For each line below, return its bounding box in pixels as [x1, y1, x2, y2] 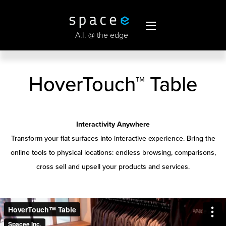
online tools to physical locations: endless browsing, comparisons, [10, 148, 216, 157]
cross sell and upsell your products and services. [36, 162, 190, 172]
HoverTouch [29, 72, 136, 97]
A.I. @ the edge [75, 30, 128, 41]
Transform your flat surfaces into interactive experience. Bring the [11, 134, 215, 143]
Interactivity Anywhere [76, 120, 150, 129]
